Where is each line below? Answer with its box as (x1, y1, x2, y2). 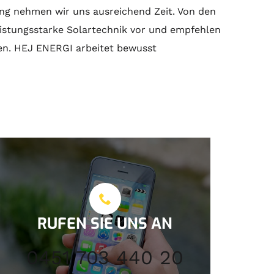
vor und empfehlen (127, 23, 221, 35)
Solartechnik (67, 23, 128, 35)
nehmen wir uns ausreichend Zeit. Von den (10, 5, 217, 17)
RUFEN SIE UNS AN (37, 213, 173, 234)
